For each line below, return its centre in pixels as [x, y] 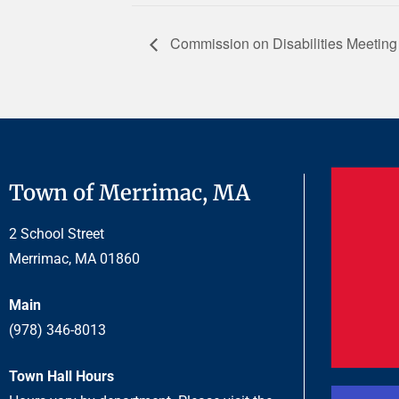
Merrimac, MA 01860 [74, 259]
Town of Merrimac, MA [130, 193]
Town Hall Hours [61, 377]
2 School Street [57, 234]
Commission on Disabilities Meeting [282, 43]
